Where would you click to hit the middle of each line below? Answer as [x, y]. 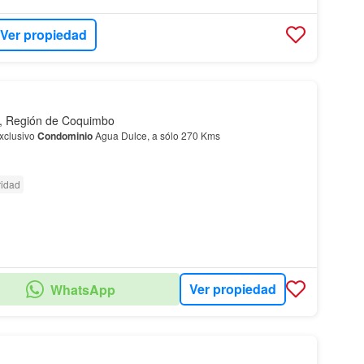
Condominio [65, 135]
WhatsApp [82, 289]
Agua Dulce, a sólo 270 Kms [156, 135]
